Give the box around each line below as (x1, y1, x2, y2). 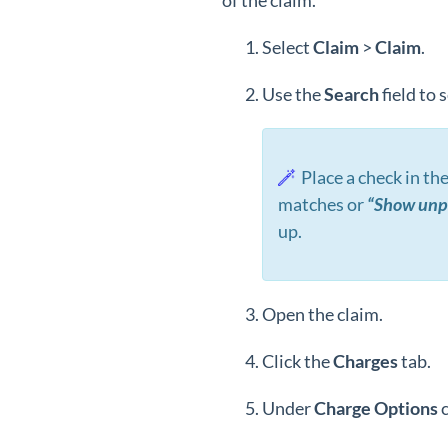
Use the (262, 83, 324, 105)
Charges (333, 350, 401, 372)
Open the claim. (262, 303, 383, 325)
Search (324, 83, 382, 105)
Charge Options (314, 397, 438, 419)
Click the (262, 350, 333, 372)
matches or (278, 193, 367, 215)
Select (262, 36, 313, 58)
